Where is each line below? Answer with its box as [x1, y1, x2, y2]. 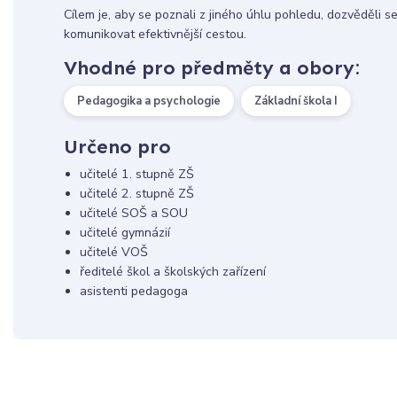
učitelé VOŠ [79, 244, 148, 261]
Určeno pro [63, 135, 171, 160]
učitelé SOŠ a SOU [79, 205, 188, 222]
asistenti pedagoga [79, 283, 188, 300]
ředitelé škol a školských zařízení [79, 263, 266, 281]
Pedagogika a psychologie [76, 93, 221, 110]
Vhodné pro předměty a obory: [63, 56, 360, 81]
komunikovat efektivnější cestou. [63, 25, 246, 43]
